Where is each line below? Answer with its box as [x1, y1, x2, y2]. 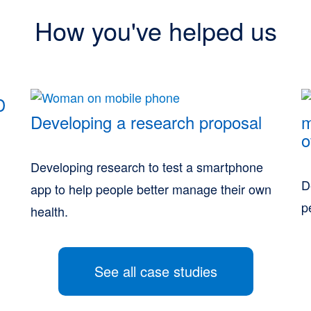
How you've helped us [34, 12, 277, 48]
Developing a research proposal [31, 110, 262, 134]
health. [31, 202, 68, 220]
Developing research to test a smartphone [31, 158, 263, 176]
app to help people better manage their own [31, 180, 271, 198]
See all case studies [94, 261, 217, 281]
